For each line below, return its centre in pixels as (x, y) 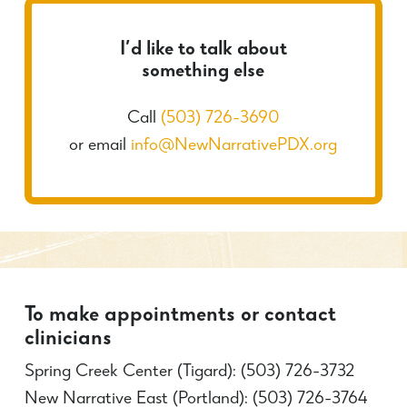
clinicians (68, 339)
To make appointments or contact (180, 316)
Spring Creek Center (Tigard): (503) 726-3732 (189, 372)
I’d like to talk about (203, 51)
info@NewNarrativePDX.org (234, 147)
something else (203, 73)
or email (100, 147)
